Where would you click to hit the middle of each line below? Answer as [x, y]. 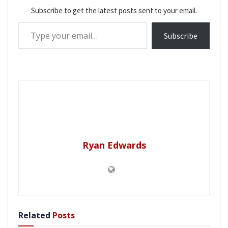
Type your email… [32, 22]
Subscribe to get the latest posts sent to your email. [114, 10]
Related [34, 215]
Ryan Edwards [114, 145]
